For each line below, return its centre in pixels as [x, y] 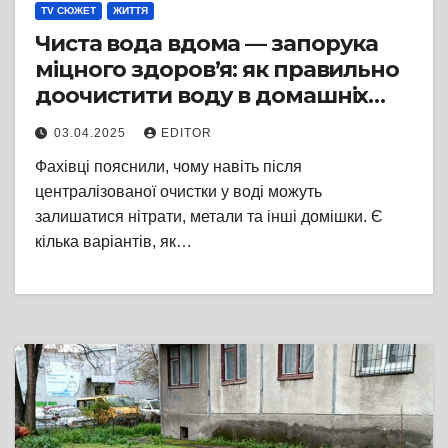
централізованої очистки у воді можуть [178, 191]
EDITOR [186, 132]
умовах [76, 121]
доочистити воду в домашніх [202, 95]
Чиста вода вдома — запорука [207, 43]
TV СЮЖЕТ [68, 10]
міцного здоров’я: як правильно [217, 69]
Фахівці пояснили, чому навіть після [168, 166]
